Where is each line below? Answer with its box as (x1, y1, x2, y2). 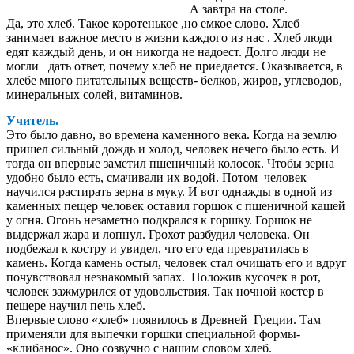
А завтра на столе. (6, 2, 288, 17)
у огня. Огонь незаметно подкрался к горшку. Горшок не (6, 213, 312, 227)
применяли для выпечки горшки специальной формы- (6, 326, 300, 341)
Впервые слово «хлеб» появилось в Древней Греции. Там (6, 312, 321, 326)
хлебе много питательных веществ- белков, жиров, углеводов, (6, 73, 342, 88)
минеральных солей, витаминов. (6, 88, 183, 102)
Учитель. (6, 113, 58, 127)
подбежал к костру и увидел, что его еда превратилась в (6, 241, 309, 255)
